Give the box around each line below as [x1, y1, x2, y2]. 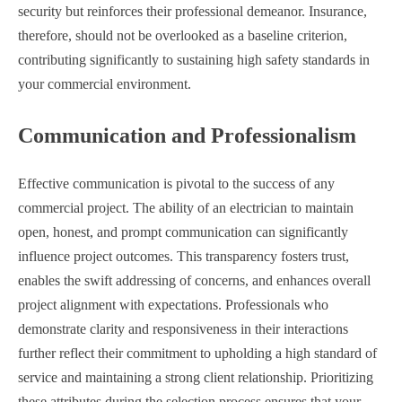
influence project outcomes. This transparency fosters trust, [18, 248, 349, 264]
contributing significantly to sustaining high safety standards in [18, 51, 370, 67]
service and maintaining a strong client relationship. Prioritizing [18, 369, 373, 385]
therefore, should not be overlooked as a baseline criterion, [18, 27, 347, 43]
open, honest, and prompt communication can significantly [18, 223, 348, 240]
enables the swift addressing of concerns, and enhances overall [18, 272, 371, 288]
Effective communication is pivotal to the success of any [18, 175, 335, 191]
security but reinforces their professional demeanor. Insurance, [18, 3, 367, 19]
